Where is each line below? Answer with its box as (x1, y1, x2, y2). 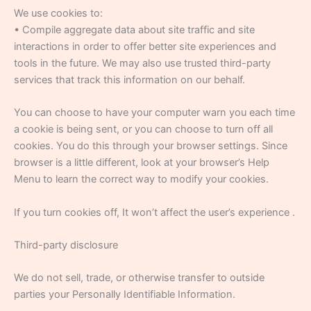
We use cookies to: (14, 7, 103, 20)
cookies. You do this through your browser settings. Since (14, 140, 287, 153)
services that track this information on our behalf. (14, 74, 245, 87)
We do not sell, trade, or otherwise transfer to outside (14, 271, 264, 285)
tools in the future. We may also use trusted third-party (14, 57, 271, 70)
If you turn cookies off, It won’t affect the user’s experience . (14, 205, 295, 219)
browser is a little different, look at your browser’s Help (14, 156, 269, 169)
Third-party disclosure (14, 239, 118, 252)
